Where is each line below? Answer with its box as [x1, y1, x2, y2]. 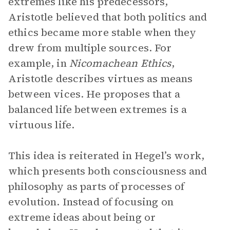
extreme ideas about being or [8, 210, 156, 224]
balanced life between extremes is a [8, 102, 187, 117]
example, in [8, 56, 69, 70]
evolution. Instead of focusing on [8, 195, 174, 209]
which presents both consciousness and [8, 164, 207, 178]
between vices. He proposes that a [8, 87, 180, 101]
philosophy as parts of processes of [8, 179, 185, 194]
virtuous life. [8, 118, 75, 132]
